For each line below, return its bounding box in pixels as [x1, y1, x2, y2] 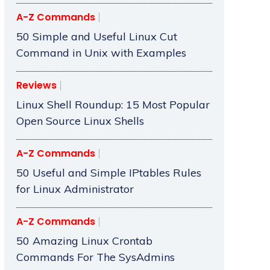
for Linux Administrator [16, 182, 134, 196]
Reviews [16, 78, 57, 93]
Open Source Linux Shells [16, 114, 144, 128]
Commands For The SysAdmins [16, 250, 175, 265]
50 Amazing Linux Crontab [16, 234, 152, 248]
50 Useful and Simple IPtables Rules [16, 166, 201, 180]
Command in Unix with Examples [16, 46, 186, 60]
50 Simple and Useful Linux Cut [16, 30, 177, 44]
